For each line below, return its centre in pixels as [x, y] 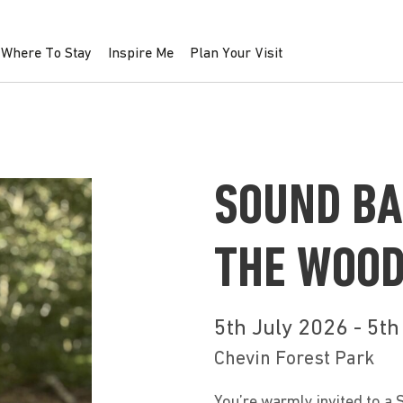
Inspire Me [140, 54]
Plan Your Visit [236, 54]
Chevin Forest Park [294, 360]
